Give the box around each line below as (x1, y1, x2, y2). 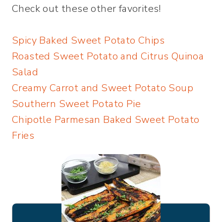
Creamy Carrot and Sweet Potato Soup (12, 81, 193, 95)
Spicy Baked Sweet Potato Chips (12, 33, 165, 47)
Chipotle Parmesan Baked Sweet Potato (12, 112, 200, 126)
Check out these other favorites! (12, 1, 161, 15)
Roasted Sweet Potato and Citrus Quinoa (12, 49, 204, 63)
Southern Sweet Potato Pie (12, 97, 141, 111)
